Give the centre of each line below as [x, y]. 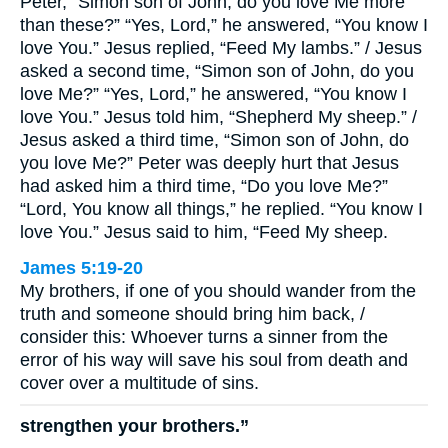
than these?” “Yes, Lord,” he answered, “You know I [224, 25]
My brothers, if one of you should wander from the [218, 291]
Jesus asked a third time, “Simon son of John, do [214, 140]
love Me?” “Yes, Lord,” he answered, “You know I [213, 94]
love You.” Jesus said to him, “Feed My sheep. [204, 232]
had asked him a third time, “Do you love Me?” [204, 186]
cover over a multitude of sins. [139, 383]
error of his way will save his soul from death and [214, 360]
